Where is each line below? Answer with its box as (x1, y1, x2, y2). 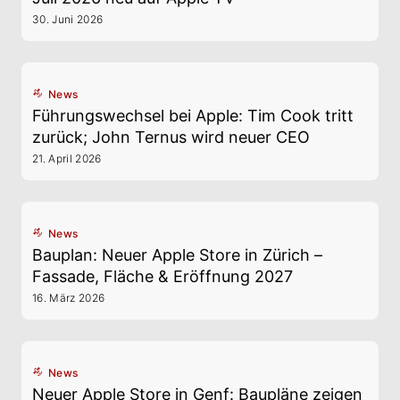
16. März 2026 (32, 291, 105, 304)
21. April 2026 (32, 152, 102, 165)
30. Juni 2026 (32, 12, 104, 26)
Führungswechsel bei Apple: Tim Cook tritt (32, 106, 354, 125)
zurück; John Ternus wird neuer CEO (32, 128, 310, 146)
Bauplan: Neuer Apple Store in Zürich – (32, 246, 322, 264)
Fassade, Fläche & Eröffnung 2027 (32, 267, 293, 286)
